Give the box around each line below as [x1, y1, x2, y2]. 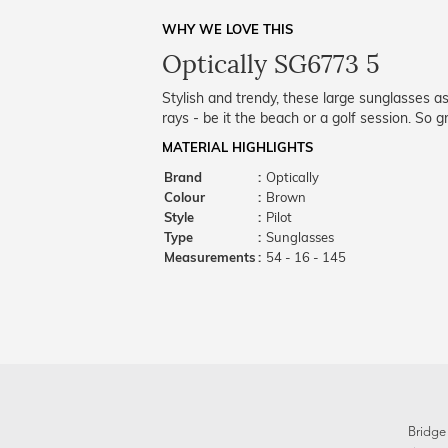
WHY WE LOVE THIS [162, 21, 293, 37]
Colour [164, 189, 205, 205]
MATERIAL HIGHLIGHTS [162, 139, 313, 155]
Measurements [164, 249, 256, 265]
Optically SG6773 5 [162, 49, 380, 80]
